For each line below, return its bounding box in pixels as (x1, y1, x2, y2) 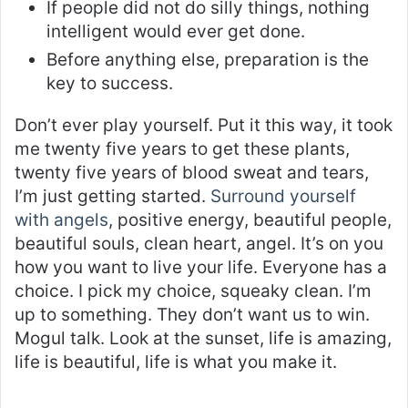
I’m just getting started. (15, 186, 210, 208)
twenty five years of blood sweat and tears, (15, 162, 369, 184)
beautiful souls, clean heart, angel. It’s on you (15, 233, 383, 255)
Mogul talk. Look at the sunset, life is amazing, (15, 328, 392, 350)
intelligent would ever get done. (46, 21, 305, 43)
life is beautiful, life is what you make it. (15, 352, 337, 373)
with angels (15, 209, 108, 231)
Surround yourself (210, 186, 356, 208)
